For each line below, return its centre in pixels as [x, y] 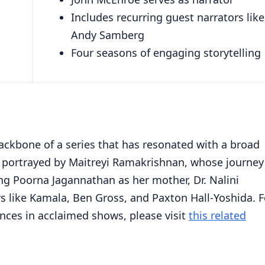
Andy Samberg [108, 35]
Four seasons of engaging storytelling [166, 52]
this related [217, 215]
